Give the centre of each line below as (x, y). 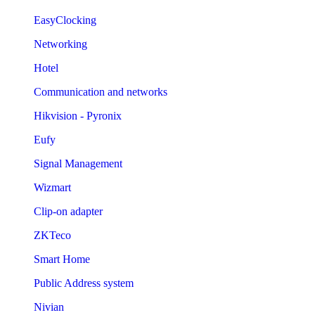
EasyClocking (65, 20)
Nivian (49, 307)
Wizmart (52, 187)
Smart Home (62, 259)
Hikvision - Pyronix (78, 115)
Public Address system (84, 283)
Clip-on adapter (68, 211)
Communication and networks (101, 91)
